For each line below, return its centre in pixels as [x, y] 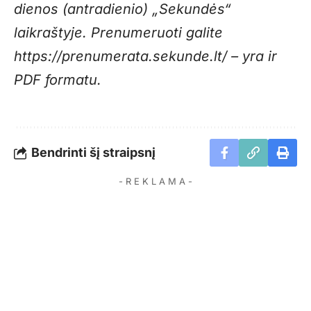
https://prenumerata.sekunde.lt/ [120, 57]
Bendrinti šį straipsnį [93, 153]
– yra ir [252, 57]
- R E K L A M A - [155, 182]
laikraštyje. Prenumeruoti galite [118, 33]
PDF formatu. [58, 80]
